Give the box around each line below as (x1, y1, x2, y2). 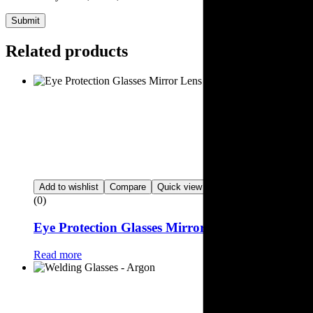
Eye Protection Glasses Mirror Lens (34, 219, 236, 235)
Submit (11, 15, 40, 27)
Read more (34, 248, 82, 261)
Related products (6, 42, 128, 61)
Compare (110, 182, 146, 193)
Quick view (157, 182, 202, 193)
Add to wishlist (39, 182, 99, 193)
